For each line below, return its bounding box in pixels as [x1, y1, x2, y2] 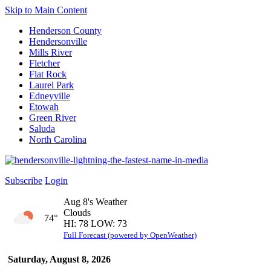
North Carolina [29, 134, 87, 145]
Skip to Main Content [5, 5, 87, 15]
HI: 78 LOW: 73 [64, 218, 127, 229]
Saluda [29, 123, 55, 134]
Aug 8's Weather [64, 197, 127, 207]
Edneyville [29, 91, 70, 101]
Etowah [29, 102, 59, 112]
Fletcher [29, 58, 60, 68]
